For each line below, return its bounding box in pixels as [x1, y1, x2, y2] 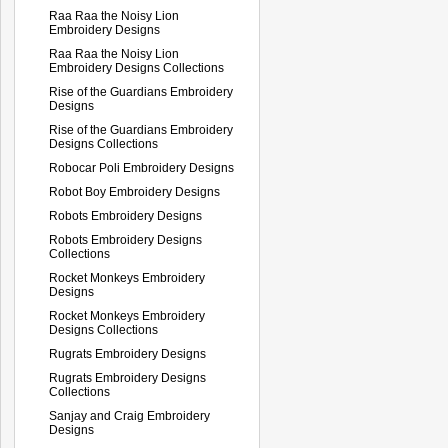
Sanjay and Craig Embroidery [49, 408, 210, 423]
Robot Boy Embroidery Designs [49, 184, 220, 199]
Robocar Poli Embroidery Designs [49, 160, 234, 175]
